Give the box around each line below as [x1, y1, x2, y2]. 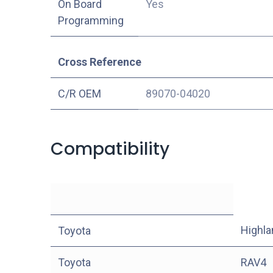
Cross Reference [57, 55, 141, 68]
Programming [57, 13, 124, 27]
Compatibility [50, 136, 169, 161]
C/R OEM [57, 87, 101, 100]
